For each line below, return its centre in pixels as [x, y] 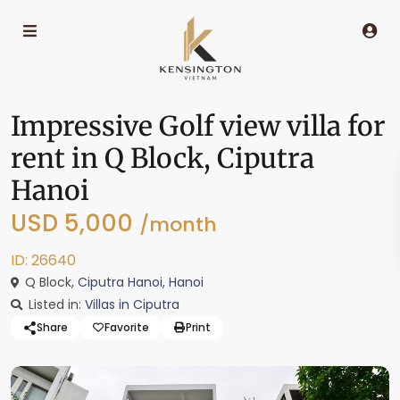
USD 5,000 [75, 223]
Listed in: [55, 304]
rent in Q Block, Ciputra [162, 158]
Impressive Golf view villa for [198, 126]
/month [178, 225]
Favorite [127, 327]
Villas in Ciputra [132, 304]
